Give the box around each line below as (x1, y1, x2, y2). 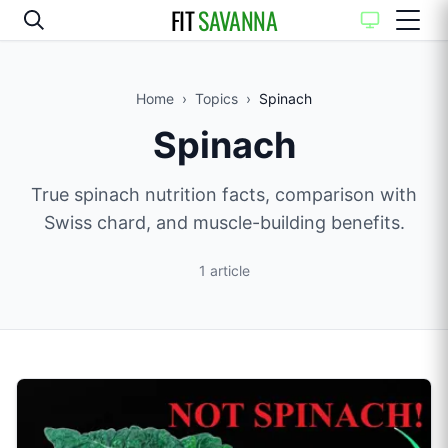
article (209, 262, 250, 279)
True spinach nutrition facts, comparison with (31, 184, 417, 205)
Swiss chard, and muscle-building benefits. (43, 212, 405, 233)
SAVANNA (198, 2, 278, 38)
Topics (195, 90, 238, 107)
